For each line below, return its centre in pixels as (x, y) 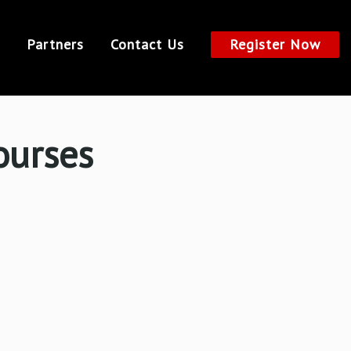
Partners (55, 44)
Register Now (275, 44)
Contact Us (147, 44)
